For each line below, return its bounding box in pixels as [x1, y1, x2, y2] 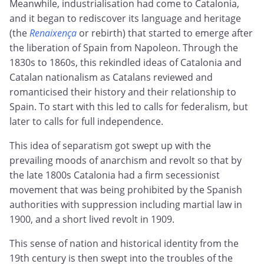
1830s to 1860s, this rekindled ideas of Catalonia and [9, 56, 242, 70]
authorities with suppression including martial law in [9, 198, 242, 212]
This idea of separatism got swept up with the [9, 139, 211, 153]
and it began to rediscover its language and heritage [9, 12, 241, 25]
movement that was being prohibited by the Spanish [9, 183, 242, 197]
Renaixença [29, 27, 77, 40]
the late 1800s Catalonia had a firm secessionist [9, 169, 220, 182]
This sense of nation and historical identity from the [9, 237, 239, 250]
